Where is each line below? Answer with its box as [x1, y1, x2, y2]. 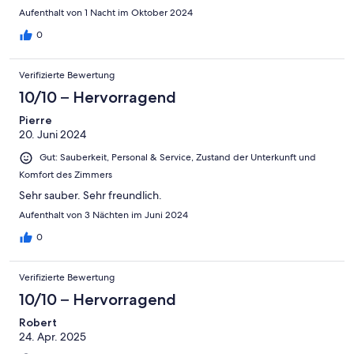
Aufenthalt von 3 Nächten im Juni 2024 [19, 208, 188, 221]
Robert [19, 314, 57, 330]
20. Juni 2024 [19, 127, 86, 142]
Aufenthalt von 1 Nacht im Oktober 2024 [19, 6, 193, 20]
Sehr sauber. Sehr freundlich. [19, 187, 162, 202]
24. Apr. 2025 [19, 329, 86, 344]
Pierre [19, 113, 52, 128]
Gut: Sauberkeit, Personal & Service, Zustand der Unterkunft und [40, 151, 316, 164]
